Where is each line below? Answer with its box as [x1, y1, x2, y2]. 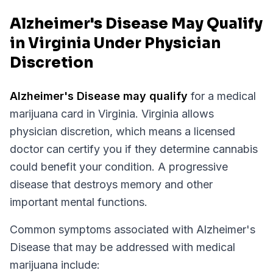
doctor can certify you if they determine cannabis [10, 143, 258, 155]
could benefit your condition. [10, 160, 158, 173]
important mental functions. [10, 196, 147, 208]
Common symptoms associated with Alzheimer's [10, 223, 255, 236]
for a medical [188, 90, 256, 102]
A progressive [158, 160, 228, 173]
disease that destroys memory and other [10, 178, 213, 191]
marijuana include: [10, 258, 100, 271]
